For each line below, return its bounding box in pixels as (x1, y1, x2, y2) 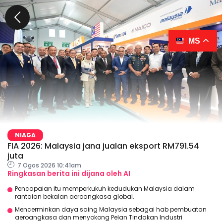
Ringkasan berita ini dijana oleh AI (7, 168, 130, 179)
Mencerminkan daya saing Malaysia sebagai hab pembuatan (15, 205, 207, 214)
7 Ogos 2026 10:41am (16, 161, 81, 170)
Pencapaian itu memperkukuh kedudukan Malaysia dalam (15, 184, 195, 193)
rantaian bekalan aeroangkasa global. (15, 192, 134, 201)
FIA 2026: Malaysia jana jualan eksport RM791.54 (7, 140, 199, 152)
